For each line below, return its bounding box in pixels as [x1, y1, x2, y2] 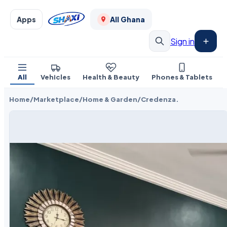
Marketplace [33, 95, 79, 103]
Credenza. [141, 95, 179, 103]
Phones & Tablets [152, 73, 212, 81]
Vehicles [41, 73, 70, 81]
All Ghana [109, 15, 145, 24]
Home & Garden [83, 95, 137, 103]
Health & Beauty [83, 73, 139, 81]
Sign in [170, 35, 195, 47]
